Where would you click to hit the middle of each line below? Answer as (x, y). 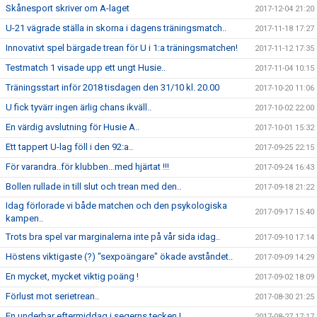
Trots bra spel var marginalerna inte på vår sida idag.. (113, 237)
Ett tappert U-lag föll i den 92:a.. (69, 147)
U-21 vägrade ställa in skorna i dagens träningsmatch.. (116, 28)
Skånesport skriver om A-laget (68, 8)
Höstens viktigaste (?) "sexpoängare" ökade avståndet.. (119, 257)
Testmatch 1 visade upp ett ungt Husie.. (86, 68)
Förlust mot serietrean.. (52, 296)
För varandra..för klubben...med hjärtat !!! (87, 167)
